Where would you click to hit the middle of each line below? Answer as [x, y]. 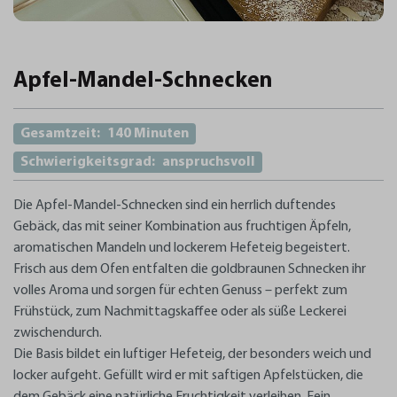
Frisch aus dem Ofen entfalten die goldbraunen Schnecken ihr [190, 269]
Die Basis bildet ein [68, 354]
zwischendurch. [58, 333]
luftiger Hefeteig [173, 354]
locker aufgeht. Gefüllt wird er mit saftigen [138, 375]
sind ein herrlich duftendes [259, 205]
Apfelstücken [302, 375]
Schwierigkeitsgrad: [88, 162]
